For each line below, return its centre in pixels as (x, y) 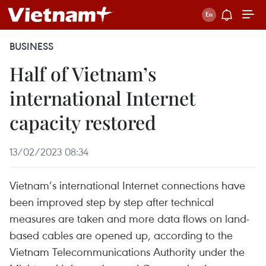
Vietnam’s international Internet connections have (127, 185)
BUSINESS (31, 46)
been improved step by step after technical (112, 202)
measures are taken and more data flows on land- (129, 218)
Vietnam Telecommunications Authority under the (127, 251)
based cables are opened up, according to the (121, 235)
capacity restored (83, 122)
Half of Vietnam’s (83, 73)
